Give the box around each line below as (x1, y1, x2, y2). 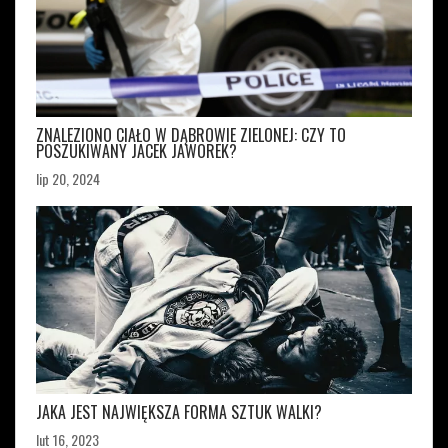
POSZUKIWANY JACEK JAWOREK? (36, 139, 237, 164)
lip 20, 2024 (36, 168, 100, 190)
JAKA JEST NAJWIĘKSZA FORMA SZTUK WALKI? (36, 400, 322, 425)
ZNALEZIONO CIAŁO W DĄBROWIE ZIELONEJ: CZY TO (36, 123, 346, 148)
